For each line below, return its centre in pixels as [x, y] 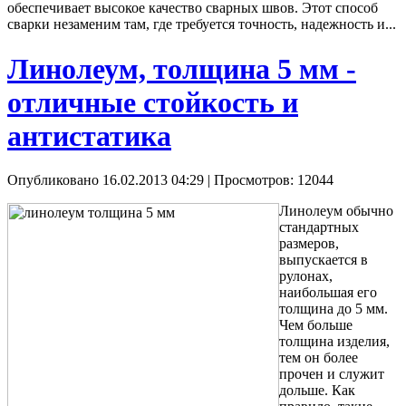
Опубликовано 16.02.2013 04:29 [106, 180]
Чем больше [316, 325]
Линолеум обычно [336, 211]
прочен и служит [332, 374]
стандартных [319, 227]
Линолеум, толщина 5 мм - [182, 68]
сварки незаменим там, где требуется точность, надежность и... [202, 24]
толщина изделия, [334, 342]
